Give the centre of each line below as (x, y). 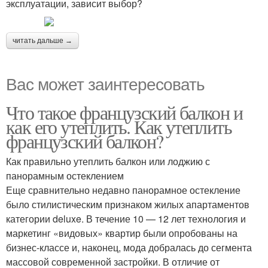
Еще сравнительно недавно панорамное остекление (123, 190)
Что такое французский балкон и (124, 112)
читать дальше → (42, 41)
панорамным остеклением (65, 176)
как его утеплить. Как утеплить (119, 127)
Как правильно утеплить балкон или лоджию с (108, 161)
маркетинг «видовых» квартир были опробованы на (122, 233)
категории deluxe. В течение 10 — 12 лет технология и (126, 219)
